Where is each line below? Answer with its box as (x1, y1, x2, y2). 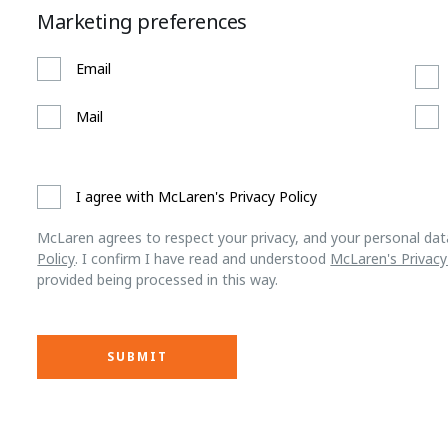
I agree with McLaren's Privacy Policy (76, 186, 318, 206)
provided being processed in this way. (37, 269, 279, 289)
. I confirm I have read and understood (75, 248, 331, 268)
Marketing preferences (37, 7, 247, 35)
